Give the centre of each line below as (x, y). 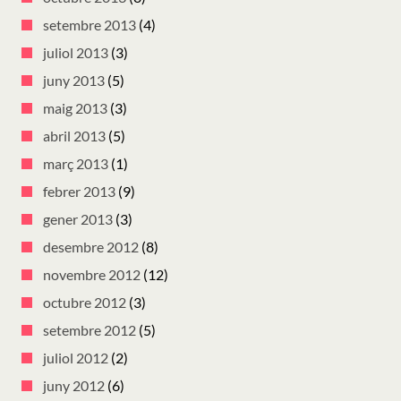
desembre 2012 (91, 247)
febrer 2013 (79, 192)
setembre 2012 (90, 330)
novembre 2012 (92, 275)
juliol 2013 (76, 53)
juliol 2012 (76, 358)
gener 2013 (78, 219)
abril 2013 (74, 136)
